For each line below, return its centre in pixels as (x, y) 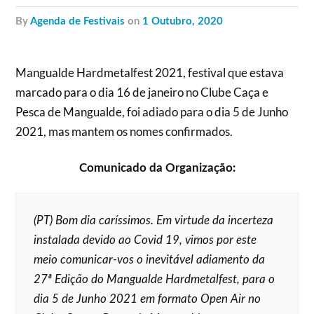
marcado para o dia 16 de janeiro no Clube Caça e (142, 92)
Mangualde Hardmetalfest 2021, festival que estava (150, 73)
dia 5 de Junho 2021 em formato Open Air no (148, 299)
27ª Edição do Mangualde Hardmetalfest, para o (155, 279)
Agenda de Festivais (78, 21)
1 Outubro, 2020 (183, 21)
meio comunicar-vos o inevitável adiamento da (150, 260)
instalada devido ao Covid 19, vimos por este (145, 240)
